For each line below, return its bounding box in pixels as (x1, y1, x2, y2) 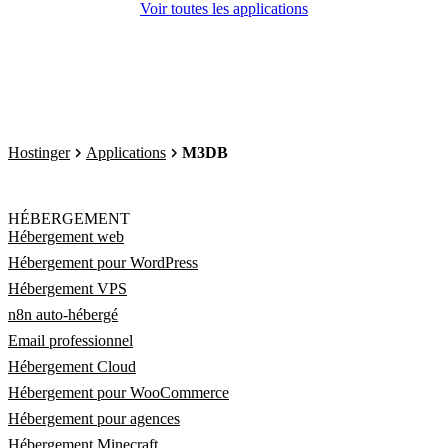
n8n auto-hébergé (8, 306, 118, 323)
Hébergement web (8, 228, 124, 245)
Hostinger (8, 144, 70, 161)
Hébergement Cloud (8, 358, 136, 375)
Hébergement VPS (8, 280, 127, 297)
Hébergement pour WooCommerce (8, 384, 229, 401)
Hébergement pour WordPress (8, 254, 198, 271)
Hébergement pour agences (8, 410, 180, 427)
